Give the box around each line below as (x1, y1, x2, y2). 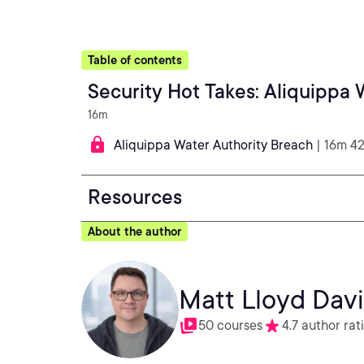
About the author (88, 225, 181, 238)
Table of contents (88, 54, 182, 67)
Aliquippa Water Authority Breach (114, 137, 313, 153)
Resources (88, 185, 182, 209)
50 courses (198, 318, 262, 333)
